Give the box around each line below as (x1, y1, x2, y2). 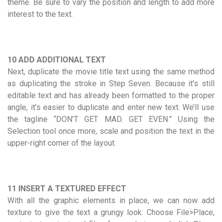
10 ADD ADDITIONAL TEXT (7, 55, 106, 64)
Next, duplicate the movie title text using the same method (7, 66, 215, 76)
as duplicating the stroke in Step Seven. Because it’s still (7, 78, 215, 88)
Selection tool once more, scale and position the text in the (7, 126, 215, 136)
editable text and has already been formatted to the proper (7, 90, 215, 100)
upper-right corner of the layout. (7, 138, 116, 148)
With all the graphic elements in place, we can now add (7, 195, 215, 205)
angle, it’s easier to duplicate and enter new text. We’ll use (7, 102, 215, 112)
